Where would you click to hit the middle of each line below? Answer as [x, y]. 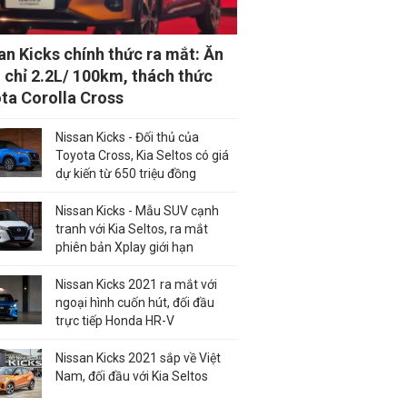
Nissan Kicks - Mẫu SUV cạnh [137, 210]
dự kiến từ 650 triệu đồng [126, 173]
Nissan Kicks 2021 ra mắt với [136, 284]
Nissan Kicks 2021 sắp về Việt [138, 357]
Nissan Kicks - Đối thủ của [127, 137]
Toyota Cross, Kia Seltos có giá [142, 155]
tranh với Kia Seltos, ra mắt [132, 228]
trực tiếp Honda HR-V [115, 320]
